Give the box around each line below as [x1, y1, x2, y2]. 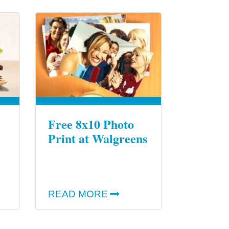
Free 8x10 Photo [48, 115, 134, 133]
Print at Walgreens [48, 129, 147, 148]
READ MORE [48, 189, 108, 200]
